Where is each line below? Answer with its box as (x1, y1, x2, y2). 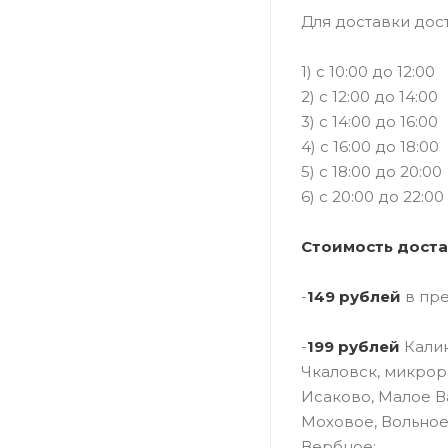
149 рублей (307, 286, 401, 306)
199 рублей (307, 336, 400, 356)
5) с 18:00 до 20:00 (301, 161, 442, 181)
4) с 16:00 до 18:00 (301, 136, 439, 156)
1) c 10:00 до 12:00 (301, 61, 435, 81)
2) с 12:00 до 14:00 (301, 86, 438, 106)
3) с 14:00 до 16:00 (301, 111, 438, 131)
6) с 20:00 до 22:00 (301, 186, 444, 206)
